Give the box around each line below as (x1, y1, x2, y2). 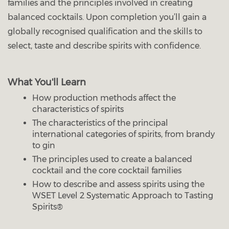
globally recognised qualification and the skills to (8, 27, 202, 37)
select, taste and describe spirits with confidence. (8, 41, 201, 51)
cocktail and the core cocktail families (32, 166, 181, 176)
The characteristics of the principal (32, 118, 168, 128)
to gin (32, 141, 55, 151)
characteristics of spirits (32, 104, 124, 114)
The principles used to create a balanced (32, 154, 192, 165)
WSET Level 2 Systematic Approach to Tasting (32, 191, 213, 201)
